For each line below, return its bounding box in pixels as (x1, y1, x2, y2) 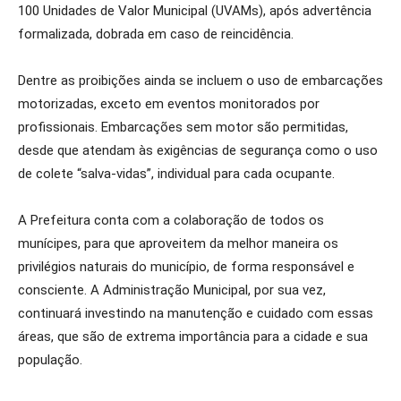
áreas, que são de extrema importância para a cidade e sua (18, 328, 368, 345)
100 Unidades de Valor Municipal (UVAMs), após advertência (18, 3, 371, 19)
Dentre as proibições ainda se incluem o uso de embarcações (18, 73, 383, 89)
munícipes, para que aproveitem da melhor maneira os (18, 235, 338, 252)
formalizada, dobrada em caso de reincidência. (18, 26, 294, 42)
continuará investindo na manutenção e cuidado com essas (18, 305, 373, 321)
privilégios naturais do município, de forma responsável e (18, 259, 354, 275)
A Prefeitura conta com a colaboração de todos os (18, 212, 324, 228)
